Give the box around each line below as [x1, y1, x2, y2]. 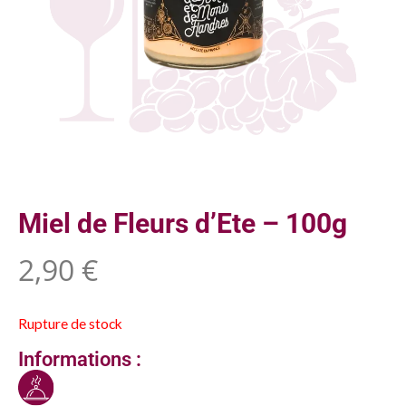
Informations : [18, 347, 141, 371]
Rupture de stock [18, 315, 122, 333]
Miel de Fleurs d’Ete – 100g [18, 207, 347, 239]
